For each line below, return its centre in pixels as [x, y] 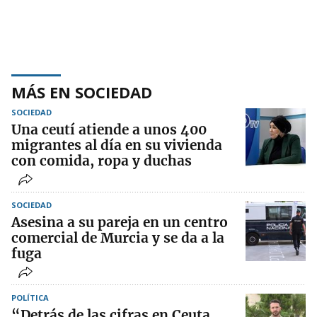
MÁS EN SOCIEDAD [82, 92]
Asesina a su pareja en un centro [120, 222]
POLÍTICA [30, 297]
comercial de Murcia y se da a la [118, 237]
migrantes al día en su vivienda [117, 145]
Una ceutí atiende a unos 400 [109, 129]
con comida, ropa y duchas [102, 160]
